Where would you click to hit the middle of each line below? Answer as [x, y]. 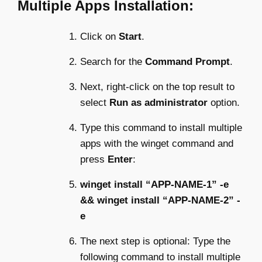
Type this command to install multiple [161, 128]
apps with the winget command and [157, 144]
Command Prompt [187, 62]
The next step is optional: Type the [155, 242]
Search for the [113, 62]
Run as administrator [160, 103]
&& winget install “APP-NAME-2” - [160, 201]
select [95, 103]
